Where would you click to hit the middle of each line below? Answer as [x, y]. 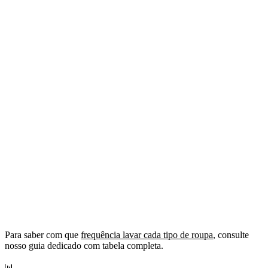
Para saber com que [43, 235]
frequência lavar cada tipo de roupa [147, 235]
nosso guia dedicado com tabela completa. [84, 246]
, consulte [231, 235]
